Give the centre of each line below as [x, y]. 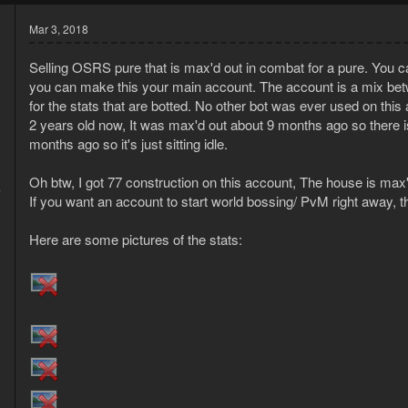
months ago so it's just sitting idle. [128, 144]
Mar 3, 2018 [59, 29]
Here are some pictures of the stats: [136, 240]
